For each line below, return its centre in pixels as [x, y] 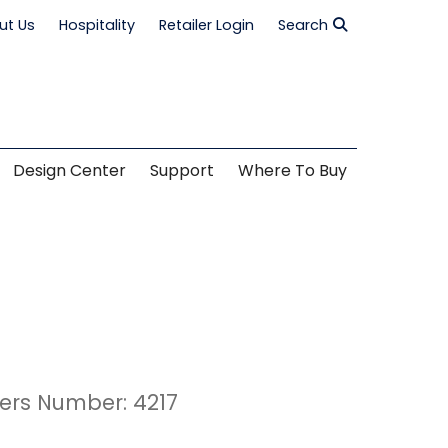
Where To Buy [292, 172]
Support [181, 172]
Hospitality [96, 26]
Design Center [69, 172]
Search [302, 26]
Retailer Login [206, 26]
